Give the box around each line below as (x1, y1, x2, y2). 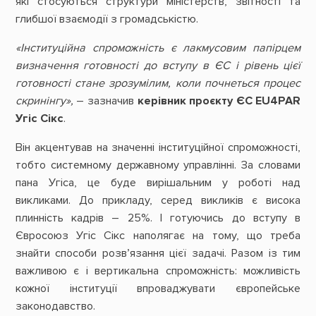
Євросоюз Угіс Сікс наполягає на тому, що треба (15, 229, 301, 243)
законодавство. (15, 299, 95, 314)
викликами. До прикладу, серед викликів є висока (15, 193, 301, 208)
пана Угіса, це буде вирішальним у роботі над (15, 176, 301, 190)
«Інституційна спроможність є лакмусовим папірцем (15, 41, 301, 56)
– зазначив (73, 94, 138, 109)
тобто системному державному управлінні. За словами (15, 158, 301, 173)
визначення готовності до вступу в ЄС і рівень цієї (15, 59, 301, 73)
